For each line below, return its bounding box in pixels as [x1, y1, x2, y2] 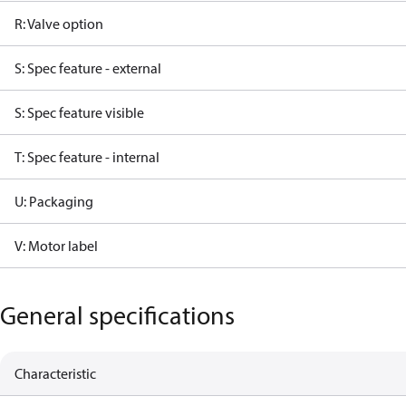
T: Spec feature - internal [14, 148, 159, 166]
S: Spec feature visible [14, 103, 144, 121]
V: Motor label [14, 237, 98, 255]
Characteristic [14, 364, 96, 382]
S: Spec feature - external [14, 59, 161, 77]
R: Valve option [14, 14, 103, 33]
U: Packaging [14, 192, 93, 210]
